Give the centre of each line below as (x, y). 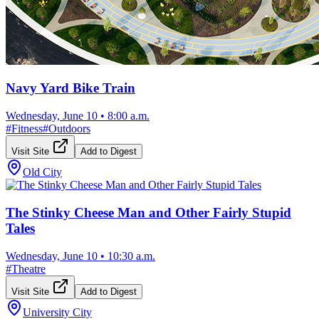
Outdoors (69, 129)
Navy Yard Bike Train (70, 88)
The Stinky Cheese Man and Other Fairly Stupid (148, 212)
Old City (42, 172)
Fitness (27, 129)
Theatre (28, 268)
